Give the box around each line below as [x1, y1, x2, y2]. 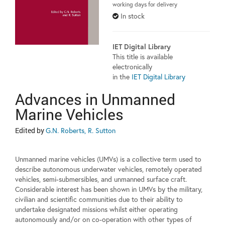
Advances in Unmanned [15, 89, 175, 109]
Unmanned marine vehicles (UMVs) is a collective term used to [15, 154, 201, 164]
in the [113, 72, 132, 82]
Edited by [15, 126, 46, 136]
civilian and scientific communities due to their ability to [15, 194, 183, 204]
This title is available [113, 52, 173, 62]
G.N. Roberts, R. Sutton [46, 126, 116, 136]
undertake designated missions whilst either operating [15, 204, 178, 214]
